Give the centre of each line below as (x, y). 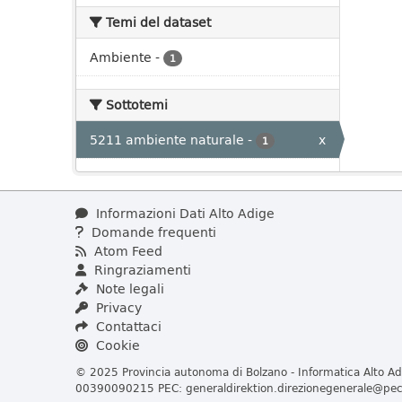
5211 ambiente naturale (167, 140)
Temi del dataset (157, 22)
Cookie (116, 345)
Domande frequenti (152, 232)
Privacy (117, 307)
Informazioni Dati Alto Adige (184, 213)
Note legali (128, 288)
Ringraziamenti (141, 270)
